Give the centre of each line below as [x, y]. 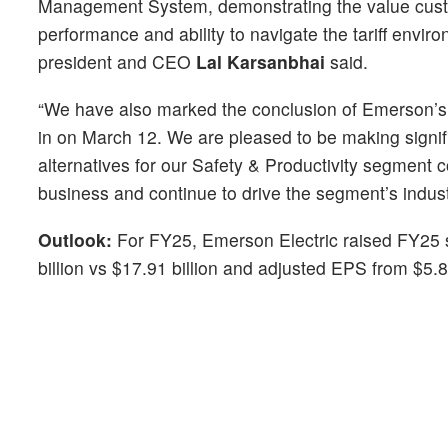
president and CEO [117, 62]
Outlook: [75, 240]
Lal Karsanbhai [260, 62]
